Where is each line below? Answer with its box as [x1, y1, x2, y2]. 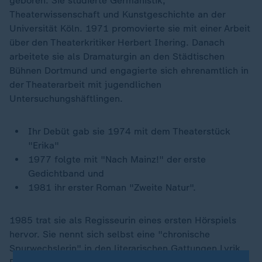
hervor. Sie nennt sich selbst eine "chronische [9, 229, 210, 240]
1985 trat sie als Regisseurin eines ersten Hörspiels [9, 215, 236, 226]
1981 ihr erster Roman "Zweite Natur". [28, 182, 196, 193]
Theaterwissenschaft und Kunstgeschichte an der [9, 9, 225, 20]
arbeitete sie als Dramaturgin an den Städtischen [9, 51, 225, 62]
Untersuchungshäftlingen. [9, 93, 123, 104]
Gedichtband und [28, 168, 105, 179]
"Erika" [28, 140, 60, 151]
